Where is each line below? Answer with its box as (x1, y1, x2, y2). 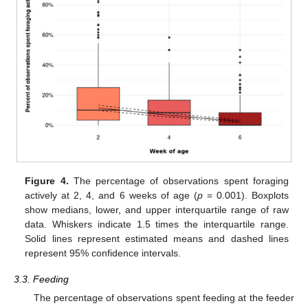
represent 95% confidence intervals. (25, 247, 181, 259)
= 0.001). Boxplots (202, 190, 289, 201)
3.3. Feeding (14, 274, 69, 285)
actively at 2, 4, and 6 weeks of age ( (25, 190, 197, 201)
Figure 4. (25, 175, 69, 187)
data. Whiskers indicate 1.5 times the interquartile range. (25, 219, 289, 230)
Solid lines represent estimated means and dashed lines (25, 233, 289, 245)
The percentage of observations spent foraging (68, 175, 289, 187)
